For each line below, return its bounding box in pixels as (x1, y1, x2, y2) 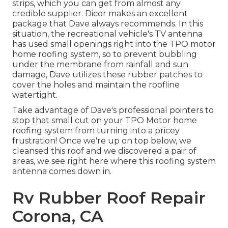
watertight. (12, 90, 58, 100)
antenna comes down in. (12, 166, 111, 177)
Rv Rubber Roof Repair (12, 188, 206, 208)
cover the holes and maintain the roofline (12, 80, 180, 90)
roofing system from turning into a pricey (12, 126, 180, 136)
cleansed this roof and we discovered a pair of (12, 146, 196, 156)
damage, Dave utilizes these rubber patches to (12, 70, 203, 80)
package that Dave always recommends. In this (12, 19, 203, 29)
